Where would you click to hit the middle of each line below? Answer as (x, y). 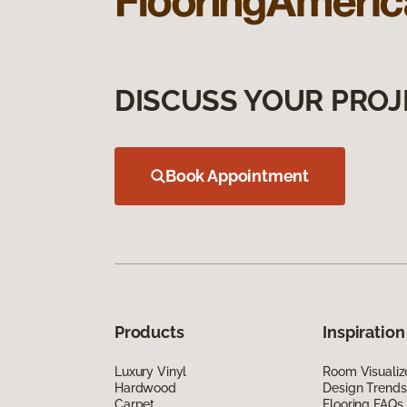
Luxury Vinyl (151, 371)
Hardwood (145, 387)
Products (149, 332)
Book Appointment (238, 175)
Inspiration (364, 332)
